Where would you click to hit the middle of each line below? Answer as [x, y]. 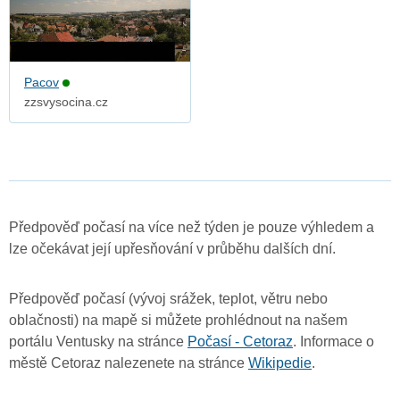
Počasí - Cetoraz [240, 342]
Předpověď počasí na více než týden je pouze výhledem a [192, 228]
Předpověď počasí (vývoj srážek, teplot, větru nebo [168, 299]
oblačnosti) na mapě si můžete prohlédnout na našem [178, 321]
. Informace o [333, 342]
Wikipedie [280, 363]
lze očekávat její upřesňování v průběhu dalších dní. [172, 249]
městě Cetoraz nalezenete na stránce [129, 363]
